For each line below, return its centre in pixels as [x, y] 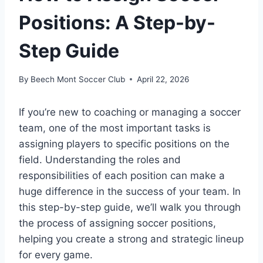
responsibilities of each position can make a [122, 175]
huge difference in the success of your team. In [130, 191]
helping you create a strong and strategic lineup [131, 239]
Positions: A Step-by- [117, 22]
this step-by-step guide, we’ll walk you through [130, 207]
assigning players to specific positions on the [124, 144]
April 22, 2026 [163, 79]
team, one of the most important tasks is [115, 128]
